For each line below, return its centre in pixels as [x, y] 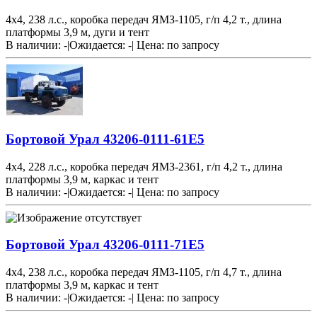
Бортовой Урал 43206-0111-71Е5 [105, 245]
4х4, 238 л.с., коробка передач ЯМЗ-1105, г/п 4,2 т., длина [144, 20]
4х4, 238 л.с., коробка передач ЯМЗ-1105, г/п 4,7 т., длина [144, 272]
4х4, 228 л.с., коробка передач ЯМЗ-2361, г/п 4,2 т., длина [144, 166]
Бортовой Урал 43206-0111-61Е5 [105, 139]
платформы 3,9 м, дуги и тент [77, 33]
